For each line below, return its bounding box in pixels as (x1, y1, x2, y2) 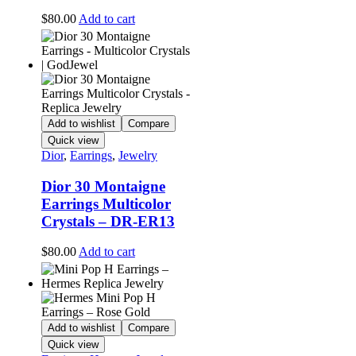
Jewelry (118, 149, 157, 163)
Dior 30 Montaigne (41, 177, 165, 195)
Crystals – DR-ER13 (41, 212, 175, 230)
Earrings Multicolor (41, 195, 171, 212)
